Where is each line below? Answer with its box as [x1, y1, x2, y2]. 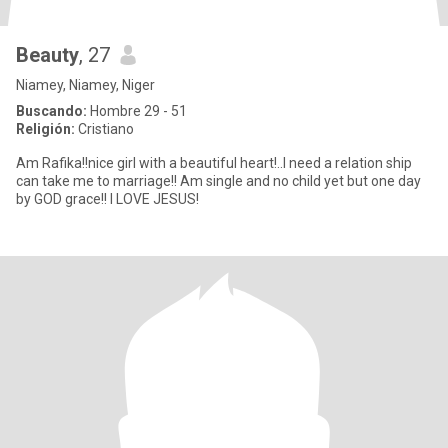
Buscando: [16, 103, 87, 119]
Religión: [16, 121, 75, 137]
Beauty [16, 43, 79, 67]
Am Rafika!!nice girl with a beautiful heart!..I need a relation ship [16, 155, 412, 171]
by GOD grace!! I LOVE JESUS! [16, 191, 199, 207]
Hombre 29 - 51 [87, 103, 187, 119]
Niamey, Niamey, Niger [16, 77, 155, 93]
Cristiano [75, 121, 134, 137]
